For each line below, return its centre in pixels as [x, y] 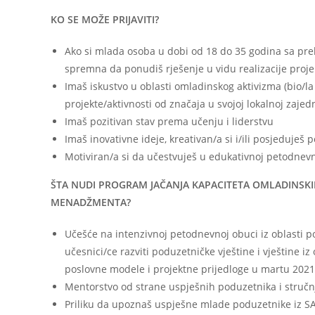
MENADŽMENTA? [91, 202]
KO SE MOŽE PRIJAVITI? [105, 19]
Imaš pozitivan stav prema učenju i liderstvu [169, 121]
